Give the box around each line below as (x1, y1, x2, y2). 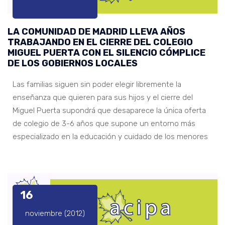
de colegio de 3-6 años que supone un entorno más (13, 119, 195, 128)
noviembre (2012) (25, 209, 85, 218)
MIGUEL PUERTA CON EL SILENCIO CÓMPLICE (8, 47, 205, 58)
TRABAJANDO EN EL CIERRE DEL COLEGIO (8, 36, 193, 48)
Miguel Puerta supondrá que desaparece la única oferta (13, 105, 206, 115)
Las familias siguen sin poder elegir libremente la (13, 79, 181, 89)
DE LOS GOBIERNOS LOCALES (8, 57, 138, 69)
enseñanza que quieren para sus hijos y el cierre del (13, 92, 193, 102)
